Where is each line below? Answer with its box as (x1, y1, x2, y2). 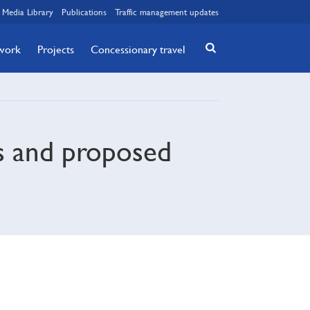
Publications (62, 6, 107, 17)
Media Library (2, 6, 53, 17)
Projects (37, 42, 74, 56)
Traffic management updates (115, 6, 219, 17)
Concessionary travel (91, 42, 185, 56)
